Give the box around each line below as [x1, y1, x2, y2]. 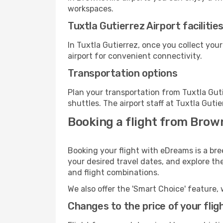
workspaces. [68, 4, 113, 13]
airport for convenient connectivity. [68, 51, 202, 61]
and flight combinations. [68, 168, 159, 177]
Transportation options [68, 67, 178, 79]
